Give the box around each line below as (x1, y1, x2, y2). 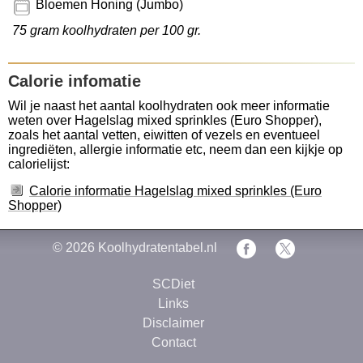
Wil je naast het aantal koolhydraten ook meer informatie (8, 99, 330, 113)
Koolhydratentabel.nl (97, 241, 217, 254)
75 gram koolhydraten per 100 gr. (12, 23, 201, 37)
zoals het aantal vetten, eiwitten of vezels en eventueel (8, 128, 320, 142)
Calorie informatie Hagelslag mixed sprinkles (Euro (29, 184, 322, 198)
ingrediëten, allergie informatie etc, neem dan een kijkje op (8, 143, 343, 156)
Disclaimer (143, 315, 204, 330)
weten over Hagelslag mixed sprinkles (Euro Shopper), (8, 113, 322, 127)
